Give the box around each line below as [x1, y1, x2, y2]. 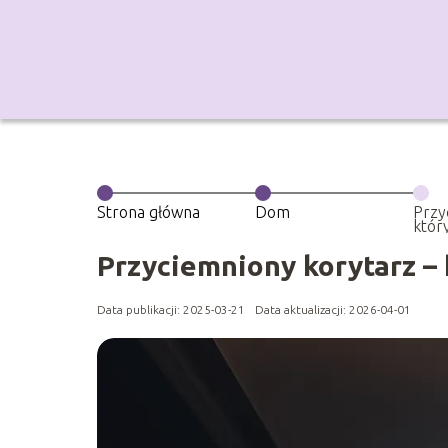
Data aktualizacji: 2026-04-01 [255, 303, 411, 316]
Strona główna [97, 203, 200, 221]
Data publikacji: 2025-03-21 [97, 303, 245, 316]
